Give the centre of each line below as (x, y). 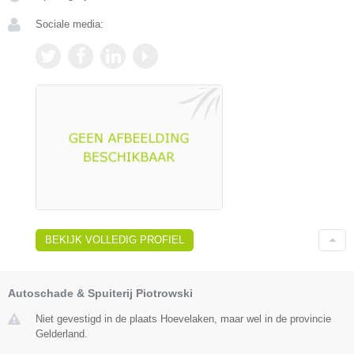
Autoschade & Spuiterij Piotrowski (100, 294)
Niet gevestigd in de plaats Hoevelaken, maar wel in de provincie (183, 319)
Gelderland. (62, 334)
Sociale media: (70, 24)
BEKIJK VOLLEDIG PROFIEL (115, 240)
